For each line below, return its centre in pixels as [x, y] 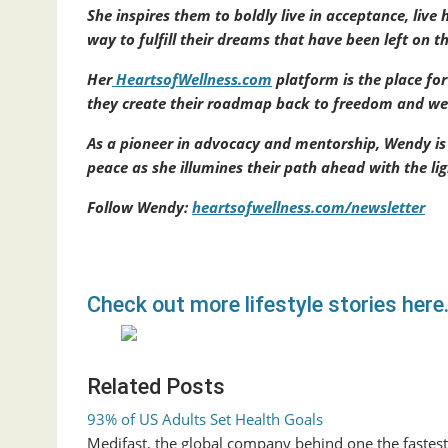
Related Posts [156, 386]
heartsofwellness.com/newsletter [308, 206]
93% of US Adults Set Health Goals [205, 418]
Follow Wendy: [139, 206]
